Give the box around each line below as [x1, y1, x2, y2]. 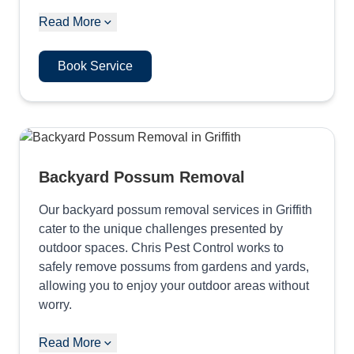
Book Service [58, 58, 133, 73]
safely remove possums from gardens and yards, [39, 259, 309, 273]
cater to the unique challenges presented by [39, 221, 283, 235]
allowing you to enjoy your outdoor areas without [39, 278, 309, 292]
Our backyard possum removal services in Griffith [39, 202, 312, 217]
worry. [39, 297, 72, 311]
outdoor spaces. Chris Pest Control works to [39, 240, 284, 254]
